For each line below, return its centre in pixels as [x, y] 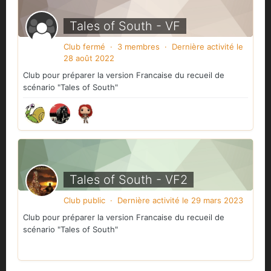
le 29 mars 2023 [213, 201]
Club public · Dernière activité [123, 201]
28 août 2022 [89, 58]
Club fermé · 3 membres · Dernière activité [150, 47]
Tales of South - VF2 [129, 179]
